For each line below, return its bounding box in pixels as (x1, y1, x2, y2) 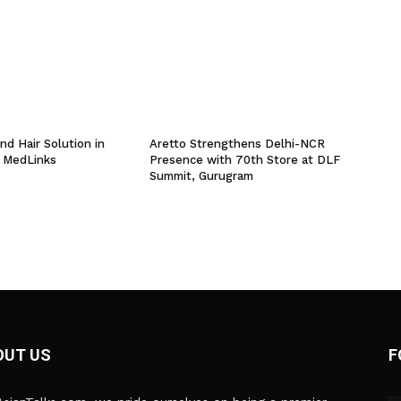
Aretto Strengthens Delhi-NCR (149, 137, 326, 151)
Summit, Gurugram (149, 169, 254, 183)
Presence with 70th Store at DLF (149, 153, 341, 167)
